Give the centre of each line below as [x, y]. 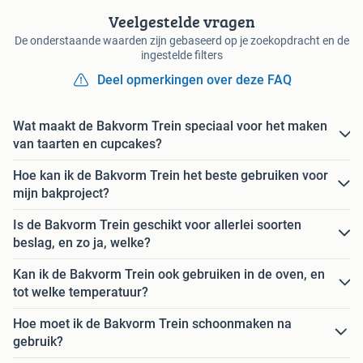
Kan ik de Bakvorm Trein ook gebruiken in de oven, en [169, 274]
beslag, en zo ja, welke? [82, 242]
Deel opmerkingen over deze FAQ [194, 79]
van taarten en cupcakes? [88, 143]
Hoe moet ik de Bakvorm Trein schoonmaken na [152, 323]
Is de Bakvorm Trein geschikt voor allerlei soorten [157, 224]
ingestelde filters [181, 55]
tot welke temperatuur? [81, 292]
